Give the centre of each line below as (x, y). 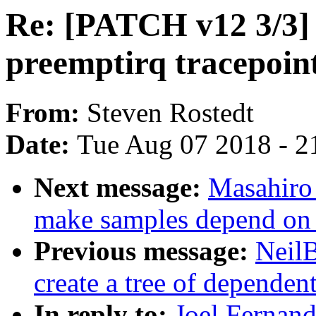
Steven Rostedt (170, 113)
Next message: (121, 188)
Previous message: (145, 251)
